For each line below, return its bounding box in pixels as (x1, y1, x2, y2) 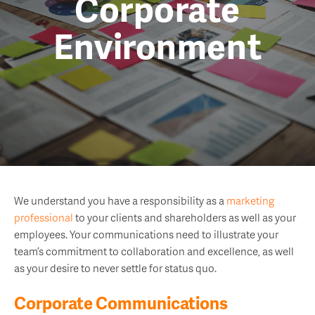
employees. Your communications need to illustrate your (14, 226, 278, 242)
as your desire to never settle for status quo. (14, 259, 217, 276)
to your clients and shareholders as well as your (73, 209, 296, 225)
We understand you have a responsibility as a (14, 192, 226, 208)
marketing (226, 192, 274, 208)
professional (14, 209, 73, 225)
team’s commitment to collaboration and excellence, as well (14, 243, 294, 259)
